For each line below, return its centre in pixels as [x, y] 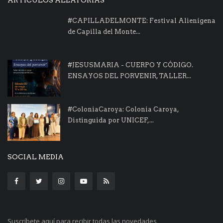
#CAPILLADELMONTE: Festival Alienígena [142, 20]
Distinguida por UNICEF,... [111, 120]
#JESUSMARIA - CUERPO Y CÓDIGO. [130, 65]
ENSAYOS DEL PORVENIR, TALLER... [129, 76]
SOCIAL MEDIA [36, 157]
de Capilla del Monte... [104, 31]
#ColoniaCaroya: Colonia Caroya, [123, 109]
